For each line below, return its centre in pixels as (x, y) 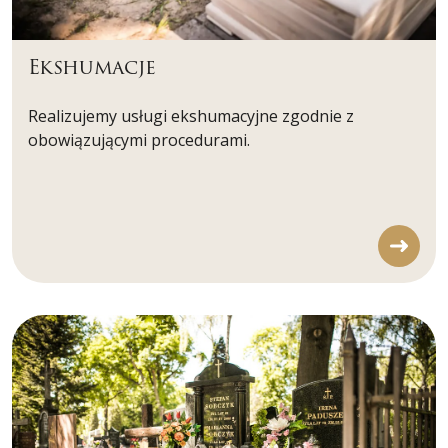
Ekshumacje (92, 68)
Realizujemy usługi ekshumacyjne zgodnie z (191, 116)
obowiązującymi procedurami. (139, 140)
